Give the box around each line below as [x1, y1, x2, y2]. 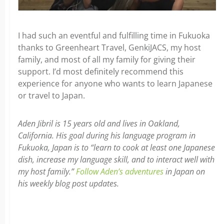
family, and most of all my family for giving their [18, 53, 195, 65]
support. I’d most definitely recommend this [18, 65, 183, 77]
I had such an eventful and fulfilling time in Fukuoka [18, 29, 210, 41]
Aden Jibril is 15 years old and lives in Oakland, [18, 117, 180, 129]
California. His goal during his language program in [18, 129, 195, 141]
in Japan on [163, 165, 205, 177]
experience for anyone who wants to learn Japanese [18, 77, 212, 89]
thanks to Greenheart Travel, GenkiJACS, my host [18, 41, 201, 53]
